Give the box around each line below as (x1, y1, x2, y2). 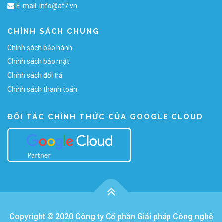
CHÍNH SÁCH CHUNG (7, 27, 100, 36)
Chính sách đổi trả (7, 71, 63, 80)
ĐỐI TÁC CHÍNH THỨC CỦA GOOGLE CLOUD (7, 112, 203, 122)
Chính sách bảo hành (7, 44, 72, 52)
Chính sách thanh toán (7, 85, 77, 94)
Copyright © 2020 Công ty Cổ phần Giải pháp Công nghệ (9, 211, 213, 221)
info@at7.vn (39, 2, 77, 10)
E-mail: (16, 2, 39, 10)
